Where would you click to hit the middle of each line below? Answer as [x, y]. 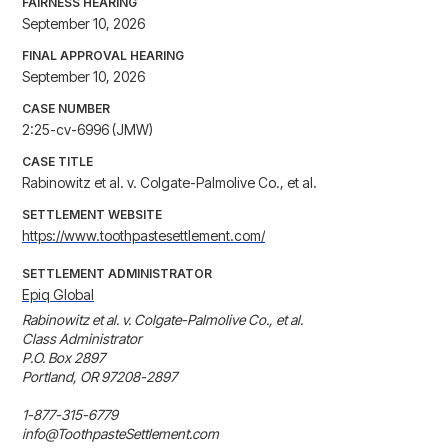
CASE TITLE [57, 162]
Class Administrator [82, 339]
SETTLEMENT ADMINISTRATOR [117, 274]
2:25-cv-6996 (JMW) [87, 130]
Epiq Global [58, 295]
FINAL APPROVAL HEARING [103, 56]
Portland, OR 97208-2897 [99, 377]
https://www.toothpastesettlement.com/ [143, 236]
